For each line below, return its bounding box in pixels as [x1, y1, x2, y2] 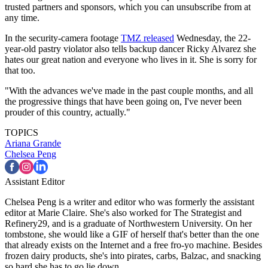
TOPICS [5, 127, 38, 138]
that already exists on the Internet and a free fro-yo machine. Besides [5, 240, 262, 251]
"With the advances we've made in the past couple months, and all [5, 86, 253, 96]
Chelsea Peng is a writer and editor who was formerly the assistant [5, 197, 254, 208]
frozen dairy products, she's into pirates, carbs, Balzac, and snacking [5, 251, 261, 261]
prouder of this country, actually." [5, 107, 130, 118]
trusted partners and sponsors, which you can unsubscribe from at [5, 2, 251, 13]
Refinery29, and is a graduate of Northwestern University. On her [5, 218, 252, 229]
